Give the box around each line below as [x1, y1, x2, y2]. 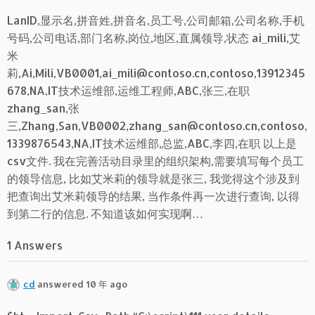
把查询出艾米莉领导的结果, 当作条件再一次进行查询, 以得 [7, 188, 300, 203]
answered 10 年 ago [35, 278, 128, 290]
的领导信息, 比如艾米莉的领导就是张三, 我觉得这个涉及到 [7, 171, 300, 186]
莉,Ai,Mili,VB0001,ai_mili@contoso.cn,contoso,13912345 [7, 65, 305, 80]
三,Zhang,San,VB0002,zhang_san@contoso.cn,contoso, [7, 118, 307, 133]
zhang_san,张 [7, 101, 79, 115]
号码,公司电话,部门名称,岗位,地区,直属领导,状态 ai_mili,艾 [7, 30, 300, 45]
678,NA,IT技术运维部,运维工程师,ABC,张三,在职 [7, 83, 250, 98]
